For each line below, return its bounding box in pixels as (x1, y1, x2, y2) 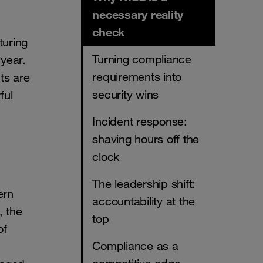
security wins (92, 87, 159, 102)
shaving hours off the (92, 132, 199, 147)
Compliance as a (92, 239, 178, 254)
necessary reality (92, 7, 183, 22)
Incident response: (92, 114, 187, 129)
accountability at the (92, 194, 195, 209)
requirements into (92, 70, 181, 85)
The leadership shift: (92, 177, 195, 191)
